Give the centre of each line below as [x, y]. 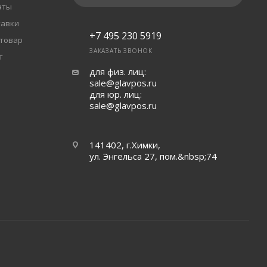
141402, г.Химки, [125, 145]
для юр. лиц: [115, 94]
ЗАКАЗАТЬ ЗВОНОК [121, 51]
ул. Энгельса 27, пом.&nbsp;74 [153, 156]
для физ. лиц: [117, 72]
